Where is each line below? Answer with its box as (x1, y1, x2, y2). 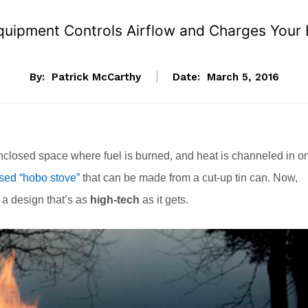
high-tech (90, 194, 140, 206)
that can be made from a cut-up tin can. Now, (80, 172, 298, 184)
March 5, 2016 (206, 71, 279, 84)
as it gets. (140, 194, 188, 206)
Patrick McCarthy (51, 71, 141, 84)
